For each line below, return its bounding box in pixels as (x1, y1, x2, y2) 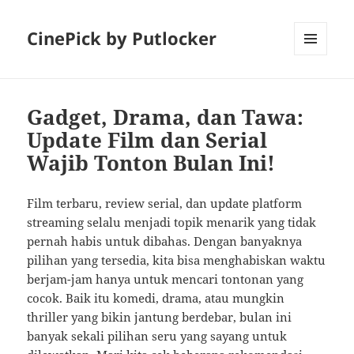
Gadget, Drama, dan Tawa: (27, 103, 304, 132)
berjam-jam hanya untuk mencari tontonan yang (27, 271, 304, 288)
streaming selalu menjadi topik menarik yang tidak (27, 214, 317, 231)
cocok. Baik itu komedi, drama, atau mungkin (27, 290, 285, 307)
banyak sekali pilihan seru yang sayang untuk (27, 328, 288, 345)
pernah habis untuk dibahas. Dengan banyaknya (27, 233, 303, 250)
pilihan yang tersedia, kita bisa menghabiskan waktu (27, 252, 326, 269)
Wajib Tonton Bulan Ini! (27, 149, 276, 178)
